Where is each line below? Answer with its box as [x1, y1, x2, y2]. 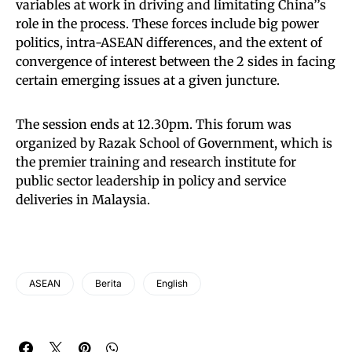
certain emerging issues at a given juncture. [16, 72, 280, 88]
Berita [95, 277, 122, 289]
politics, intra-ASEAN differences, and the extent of [16, 35, 322, 50]
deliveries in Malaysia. [16, 192, 150, 207]
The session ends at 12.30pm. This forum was [16, 116, 291, 132]
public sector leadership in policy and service [16, 173, 286, 189]
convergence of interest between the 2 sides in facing [16, 53, 335, 69]
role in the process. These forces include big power [16, 16, 319, 31]
